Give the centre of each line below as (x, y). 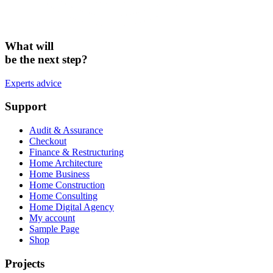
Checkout (48, 141)
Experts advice (33, 83)
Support (26, 107)
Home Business (59, 174)
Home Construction (67, 185)
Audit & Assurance (66, 130)
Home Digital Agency (72, 207)
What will (29, 46)
